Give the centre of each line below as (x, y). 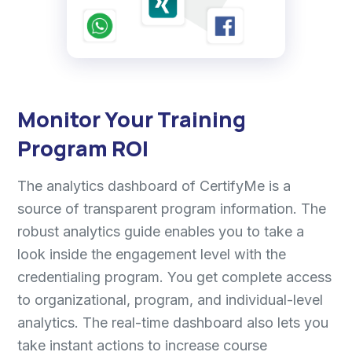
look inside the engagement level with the (152, 254)
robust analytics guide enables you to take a (161, 231)
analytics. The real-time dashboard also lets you (173, 323)
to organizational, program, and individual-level (170, 300)
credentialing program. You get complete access (174, 277)
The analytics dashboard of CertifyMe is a (154, 186)
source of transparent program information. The (172, 209)
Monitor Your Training (132, 119)
